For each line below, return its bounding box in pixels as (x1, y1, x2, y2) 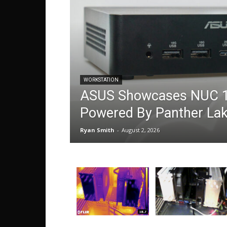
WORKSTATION (84, 77, 119, 83)
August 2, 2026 (122, 126, 160, 134)
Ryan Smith (80, 126, 115, 134)
